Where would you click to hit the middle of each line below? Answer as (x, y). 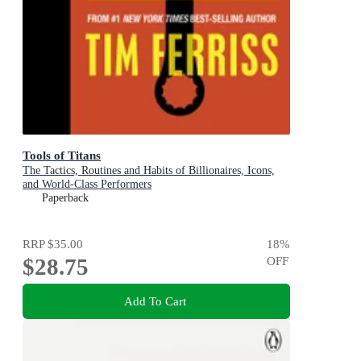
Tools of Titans (62, 156)
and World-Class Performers (87, 185)
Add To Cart (155, 301)
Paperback (65, 198)
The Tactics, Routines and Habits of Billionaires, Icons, (149, 171)
